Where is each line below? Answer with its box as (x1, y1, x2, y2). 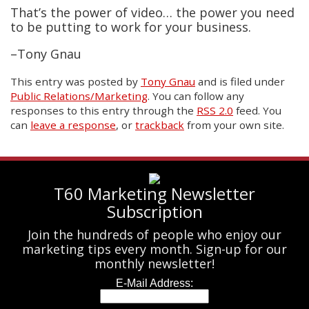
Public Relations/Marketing (10, 89, 148, 103)
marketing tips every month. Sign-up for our (22, 241, 287, 258)
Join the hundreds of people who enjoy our (28, 226, 281, 243)
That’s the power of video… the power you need (10, 4, 295, 21)
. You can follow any (148, 89, 244, 103)
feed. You (233, 103, 281, 118)
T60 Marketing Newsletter (54, 182, 255, 206)
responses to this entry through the (10, 103, 197, 118)
